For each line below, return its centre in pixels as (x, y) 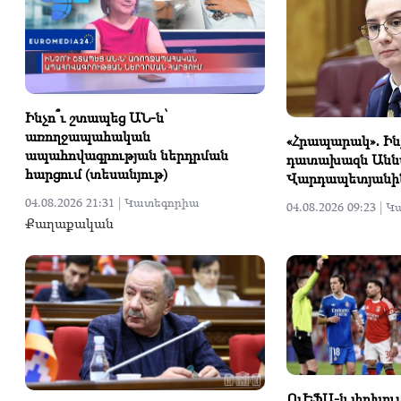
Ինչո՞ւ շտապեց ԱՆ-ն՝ (96, 118)
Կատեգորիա (162, 203)
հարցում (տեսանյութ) (96, 174)
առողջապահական (88, 137)
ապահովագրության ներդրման (127, 155)
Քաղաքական (69, 223)
